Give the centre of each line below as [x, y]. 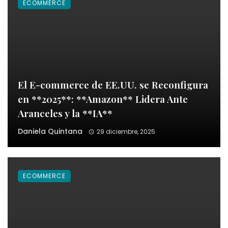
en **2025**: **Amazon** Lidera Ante [103, 98]
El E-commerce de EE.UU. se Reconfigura [113, 84]
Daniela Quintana [50, 131]
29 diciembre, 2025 [126, 131]
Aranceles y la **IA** [65, 113]
